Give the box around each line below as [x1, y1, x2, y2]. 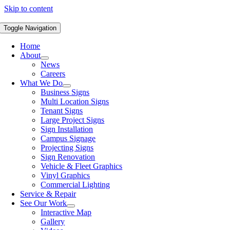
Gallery [41, 217, 65, 226]
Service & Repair [20, 189, 76, 198]
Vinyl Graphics [41, 171, 90, 180]
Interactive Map [41, 208, 92, 217]
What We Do [20, 79, 63, 87]
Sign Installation [41, 125, 93, 133]
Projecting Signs [41, 143, 94, 152]
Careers [41, 69, 66, 78]
